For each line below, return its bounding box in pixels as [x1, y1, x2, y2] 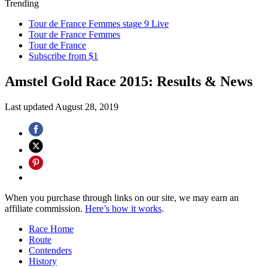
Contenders [29, 245, 72, 255]
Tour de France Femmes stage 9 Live [29, 19, 169, 29]
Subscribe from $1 [29, 51, 98, 61]
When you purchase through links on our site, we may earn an [5, 192, 239, 203]
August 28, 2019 [55, 101, 118, 112]
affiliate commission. [5, 203, 85, 214]
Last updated [5, 101, 55, 112]
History [29, 255, 57, 266]
